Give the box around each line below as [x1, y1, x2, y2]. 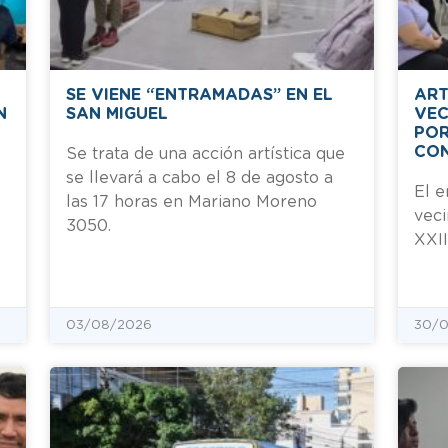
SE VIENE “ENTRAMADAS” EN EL [66, 86, 333, 103]
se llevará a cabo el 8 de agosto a [66, 169, 333, 186]
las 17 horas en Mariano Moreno [66, 193, 317, 210]
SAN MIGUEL [66, 105, 168, 122]
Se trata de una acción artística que [66, 145, 345, 162]
